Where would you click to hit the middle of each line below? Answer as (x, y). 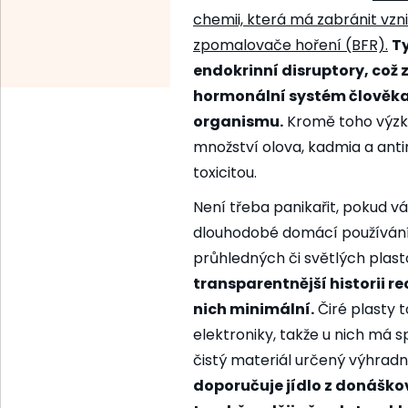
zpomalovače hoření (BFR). (291, 46)
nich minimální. (254, 310)
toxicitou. (225, 173)
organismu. (238, 122)
